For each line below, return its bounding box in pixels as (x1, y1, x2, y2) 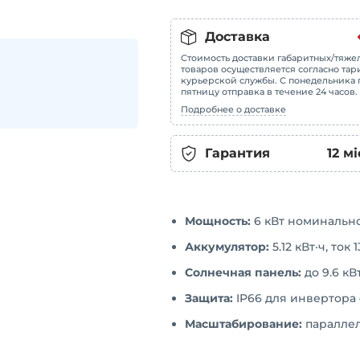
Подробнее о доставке (181, 104, 286, 115)
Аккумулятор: (185, 239, 269, 254)
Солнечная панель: (185, 265, 301, 280)
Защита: (185, 291, 233, 305)
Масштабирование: (185, 317, 302, 331)
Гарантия (205, 145, 270, 161)
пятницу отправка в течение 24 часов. (181, 86, 358, 97)
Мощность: (185, 214, 251, 228)
